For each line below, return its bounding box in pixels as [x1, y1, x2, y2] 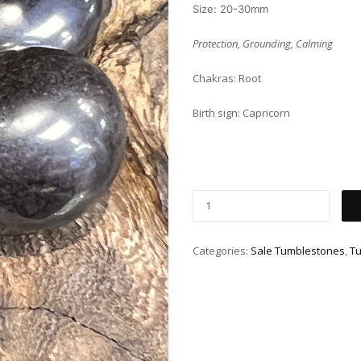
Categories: [193, 243, 251, 259]
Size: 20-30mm [193, 2, 268, 16]
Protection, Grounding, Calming [193, 36, 333, 52]
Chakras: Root [193, 71, 261, 86]
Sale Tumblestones [251, 243, 345, 259]
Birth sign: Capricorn [193, 106, 290, 121]
